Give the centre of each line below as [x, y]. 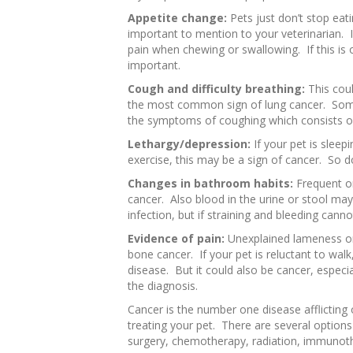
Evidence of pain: [178, 238]
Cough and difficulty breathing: [218, 89]
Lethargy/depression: [189, 144]
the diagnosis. [163, 286]
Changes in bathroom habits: [212, 183]
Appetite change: [179, 18]
